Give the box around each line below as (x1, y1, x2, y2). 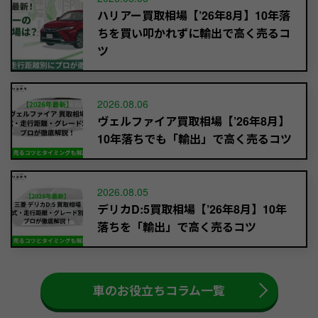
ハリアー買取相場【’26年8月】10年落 (97, 6, 290, 23)
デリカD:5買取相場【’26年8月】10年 (97, 200, 287, 217)
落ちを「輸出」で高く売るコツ (97, 218, 256, 235)
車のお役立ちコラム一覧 (93, 281, 225, 299)
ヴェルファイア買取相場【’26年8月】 (97, 112, 290, 129)
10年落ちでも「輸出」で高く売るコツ (97, 130, 292, 147)
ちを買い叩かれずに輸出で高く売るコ (97, 24, 290, 41)
